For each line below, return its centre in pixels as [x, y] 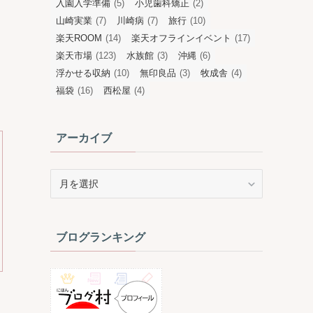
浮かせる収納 [83, 73]
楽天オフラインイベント [181, 38]
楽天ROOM [79, 38]
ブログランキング [101, 238]
